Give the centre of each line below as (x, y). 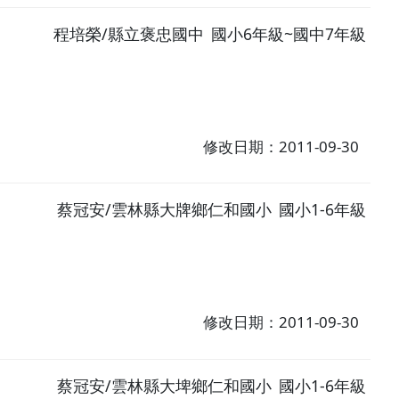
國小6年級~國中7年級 (289, 33)
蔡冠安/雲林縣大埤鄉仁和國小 (165, 386)
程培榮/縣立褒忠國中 (129, 33)
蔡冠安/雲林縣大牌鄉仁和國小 (165, 210)
